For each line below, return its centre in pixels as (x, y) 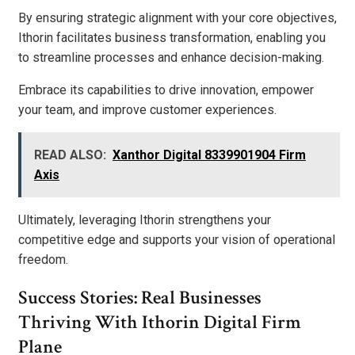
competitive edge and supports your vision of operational (177, 239)
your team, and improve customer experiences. (147, 109)
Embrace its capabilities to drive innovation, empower (166, 90)
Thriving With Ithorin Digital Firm (160, 322)
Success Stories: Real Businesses (140, 297)
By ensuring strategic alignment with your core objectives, (177, 17)
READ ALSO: (70, 155)
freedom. (43, 259)
